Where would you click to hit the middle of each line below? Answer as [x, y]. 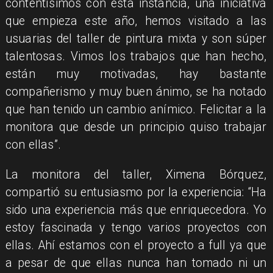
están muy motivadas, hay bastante [136, 74]
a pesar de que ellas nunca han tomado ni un [136, 263]
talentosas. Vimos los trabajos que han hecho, [136, 57]
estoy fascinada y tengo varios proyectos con [136, 227]
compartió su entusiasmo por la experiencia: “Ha [136, 192]
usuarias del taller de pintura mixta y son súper [136, 39]
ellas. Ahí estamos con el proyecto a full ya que [136, 245]
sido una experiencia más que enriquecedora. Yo [136, 210]
